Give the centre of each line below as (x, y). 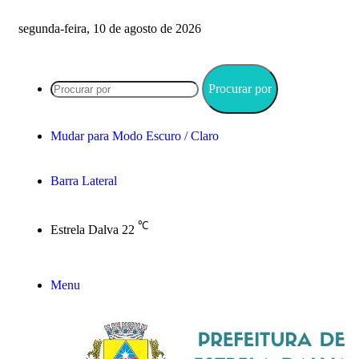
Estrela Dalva (85, 230)
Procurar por (240, 89)
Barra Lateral (84, 181)
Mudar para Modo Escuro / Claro (135, 136)
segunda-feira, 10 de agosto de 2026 (110, 28)
